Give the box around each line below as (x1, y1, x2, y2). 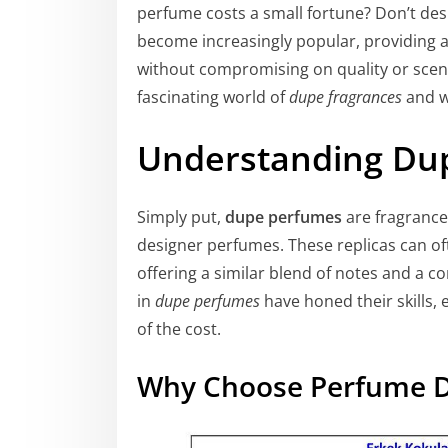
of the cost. (137, 317, 221, 340)
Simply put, (137, 205, 225, 228)
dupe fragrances (289, 86, 402, 109)
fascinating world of (137, 86, 289, 109)
